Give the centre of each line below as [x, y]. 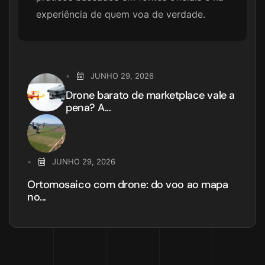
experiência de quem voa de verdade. [121, 14]
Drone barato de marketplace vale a [150, 96]
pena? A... [88, 108]
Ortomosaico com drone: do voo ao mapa [128, 185]
